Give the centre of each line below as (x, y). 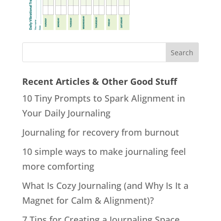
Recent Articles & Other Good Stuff (99, 81)
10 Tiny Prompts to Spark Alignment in (103, 98)
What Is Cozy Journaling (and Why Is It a (105, 185)
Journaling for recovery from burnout (100, 132)
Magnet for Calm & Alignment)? (88, 200)
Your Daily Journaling (66, 113)
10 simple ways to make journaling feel (104, 151)
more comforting (58, 166)
